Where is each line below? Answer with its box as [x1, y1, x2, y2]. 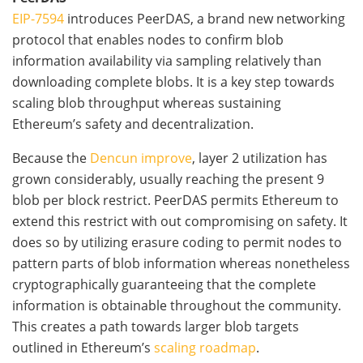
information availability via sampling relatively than [12, 52, 322, 70]
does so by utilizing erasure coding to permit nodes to [12, 233, 342, 252]
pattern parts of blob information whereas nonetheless [12, 254, 350, 273]
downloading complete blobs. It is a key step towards [12, 73, 335, 92]
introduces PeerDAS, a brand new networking [64, 10, 345, 28]
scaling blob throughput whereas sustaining [12, 94, 281, 113]
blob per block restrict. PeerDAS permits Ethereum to [12, 191, 339, 210]
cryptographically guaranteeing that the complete [12, 275, 316, 294]
